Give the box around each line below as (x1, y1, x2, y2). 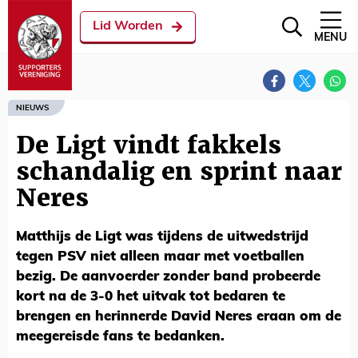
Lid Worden (93, 20, 163, 33)
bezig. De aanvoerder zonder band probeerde (16, 270, 320, 284)
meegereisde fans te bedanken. (16, 330, 225, 344)
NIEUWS (16, 103, 49, 113)
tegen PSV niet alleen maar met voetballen (16, 250, 304, 264)
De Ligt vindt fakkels (16, 129, 281, 161)
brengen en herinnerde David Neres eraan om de (16, 310, 341, 324)
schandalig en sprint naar (16, 156, 342, 187)
